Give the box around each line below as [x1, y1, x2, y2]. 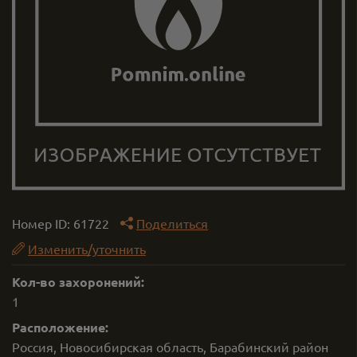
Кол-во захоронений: [12, 273, 144, 290]
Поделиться [136, 215, 208, 231]
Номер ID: [12, 215, 73, 231]
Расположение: [12, 319, 108, 335]
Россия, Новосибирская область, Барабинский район [12, 339, 328, 355]
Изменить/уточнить [28, 241, 146, 257]
